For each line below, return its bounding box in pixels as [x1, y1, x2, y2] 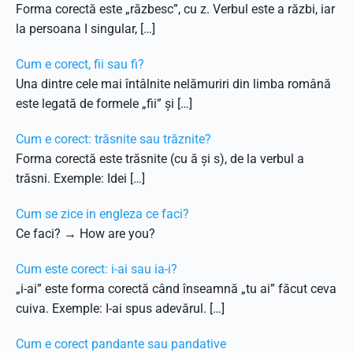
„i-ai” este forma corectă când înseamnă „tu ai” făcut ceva [16, 281, 336, 296]
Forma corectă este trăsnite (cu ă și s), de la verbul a [16, 151, 304, 166]
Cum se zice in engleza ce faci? [16, 206, 189, 221]
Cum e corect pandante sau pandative [16, 336, 226, 351]
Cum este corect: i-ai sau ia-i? [16, 262, 177, 277]
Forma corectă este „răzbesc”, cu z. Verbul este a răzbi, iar [16, 2, 335, 17]
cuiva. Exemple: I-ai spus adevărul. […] [16, 301, 225, 316]
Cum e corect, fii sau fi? [16, 57, 144, 72]
